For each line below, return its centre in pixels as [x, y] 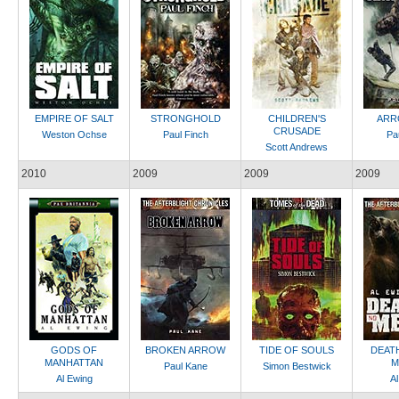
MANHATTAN [74, 362]
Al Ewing [74, 379]
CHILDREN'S [297, 118]
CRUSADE [297, 131]
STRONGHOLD [185, 118]
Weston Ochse [74, 134]
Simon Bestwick [297, 366]
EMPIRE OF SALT [74, 118]
